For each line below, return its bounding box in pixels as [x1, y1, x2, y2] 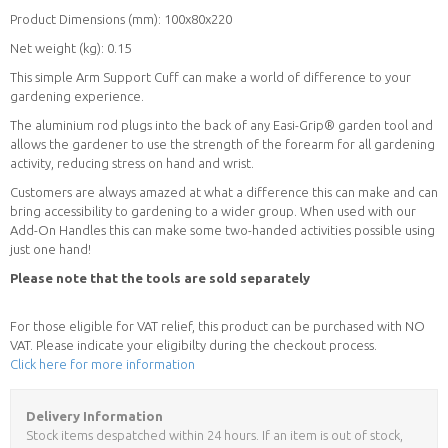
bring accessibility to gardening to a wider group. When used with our [10, 203, 416, 218]
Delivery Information [26, 408, 163, 423]
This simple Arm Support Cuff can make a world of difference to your [10, 69, 411, 84]
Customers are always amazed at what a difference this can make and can [10, 184, 438, 199]
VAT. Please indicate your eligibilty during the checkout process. [10, 337, 377, 352]
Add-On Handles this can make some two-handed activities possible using [10, 222, 435, 237]
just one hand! [10, 241, 91, 256]
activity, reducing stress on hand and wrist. [10, 155, 257, 170]
